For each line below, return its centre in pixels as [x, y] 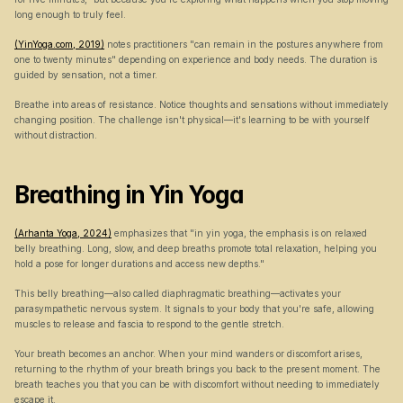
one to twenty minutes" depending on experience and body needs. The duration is [196, 59]
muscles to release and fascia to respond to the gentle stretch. [149, 324]
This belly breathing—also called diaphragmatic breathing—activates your [178, 293]
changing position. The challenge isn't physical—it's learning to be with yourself [192, 120]
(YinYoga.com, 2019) [59, 44]
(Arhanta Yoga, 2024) [63, 233]
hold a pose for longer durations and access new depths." [139, 264]
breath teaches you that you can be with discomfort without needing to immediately [197, 384]
